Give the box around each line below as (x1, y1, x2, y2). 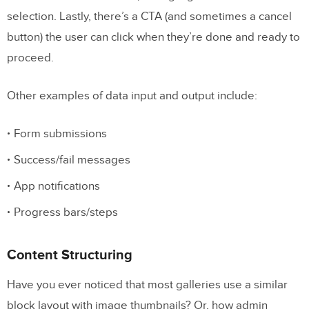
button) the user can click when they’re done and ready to (7, 30, 300, 44)
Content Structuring (7, 246, 132, 263)
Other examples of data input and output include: (7, 88, 257, 103)
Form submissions (14, 126, 107, 141)
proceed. (7, 50, 54, 65)
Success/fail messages (14, 152, 130, 167)
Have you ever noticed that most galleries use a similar (7, 277, 288, 292)
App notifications (14, 179, 100, 193)
